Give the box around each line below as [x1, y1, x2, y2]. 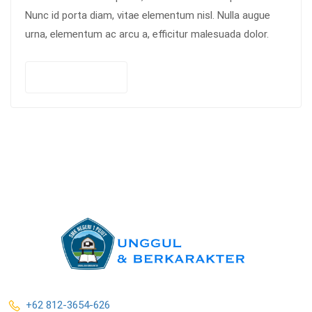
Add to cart [60, 70, 113, 83]
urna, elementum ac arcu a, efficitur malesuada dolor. [25, 28, 269, 40]
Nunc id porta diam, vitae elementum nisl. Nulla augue [25, 9, 270, 22]
